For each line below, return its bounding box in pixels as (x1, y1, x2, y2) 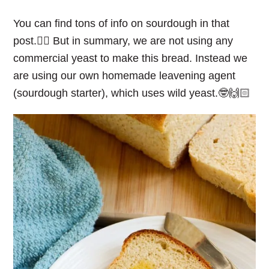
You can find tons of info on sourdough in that (13, 17, 230, 29)
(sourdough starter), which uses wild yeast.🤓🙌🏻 (13, 86, 251, 99)
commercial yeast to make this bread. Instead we (13, 52, 248, 64)
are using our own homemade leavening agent (13, 69, 236, 82)
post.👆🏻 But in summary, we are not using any (13, 34, 234, 47)
